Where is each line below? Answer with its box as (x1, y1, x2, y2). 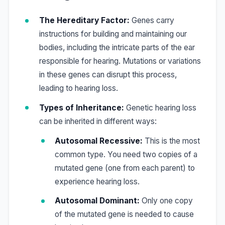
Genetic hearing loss (124, 102, 196, 113)
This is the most (143, 136, 200, 146)
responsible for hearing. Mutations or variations (39, 56, 201, 66)
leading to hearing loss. (39, 83, 118, 93)
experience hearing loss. (55, 176, 140, 186)
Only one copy (140, 196, 193, 206)
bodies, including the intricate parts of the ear (39, 43, 195, 53)
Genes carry (129, 16, 174, 26)
